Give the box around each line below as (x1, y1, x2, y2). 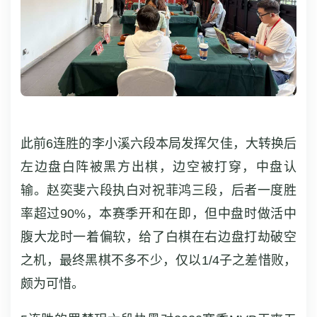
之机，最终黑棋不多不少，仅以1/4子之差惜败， (21, 253, 296, 267)
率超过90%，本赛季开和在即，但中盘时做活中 (21, 206, 296, 221)
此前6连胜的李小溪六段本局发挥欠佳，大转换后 (21, 136, 296, 151)
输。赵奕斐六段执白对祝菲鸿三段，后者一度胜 (21, 183, 296, 197)
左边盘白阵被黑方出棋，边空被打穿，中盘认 (21, 159, 296, 174)
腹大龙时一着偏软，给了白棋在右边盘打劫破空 (21, 229, 296, 244)
